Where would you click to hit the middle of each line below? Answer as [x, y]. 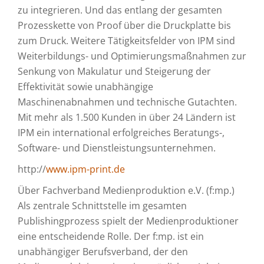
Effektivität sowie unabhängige [85, 87]
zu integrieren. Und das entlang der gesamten [120, 10]
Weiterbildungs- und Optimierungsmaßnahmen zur [132, 56]
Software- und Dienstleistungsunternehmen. [117, 148]
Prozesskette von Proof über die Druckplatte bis [124, 25]
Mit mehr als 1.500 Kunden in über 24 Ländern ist [127, 117]
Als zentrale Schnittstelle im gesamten [102, 206]
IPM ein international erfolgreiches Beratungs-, [121, 133]
